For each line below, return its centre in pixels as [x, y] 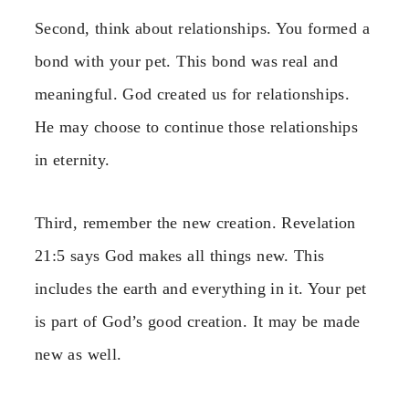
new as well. [79, 354]
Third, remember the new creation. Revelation [195, 222]
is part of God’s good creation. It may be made [198, 321]
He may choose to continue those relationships [197, 127]
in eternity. [73, 160]
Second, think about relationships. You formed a [202, 29]
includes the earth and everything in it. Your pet [201, 288]
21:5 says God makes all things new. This [180, 255]
